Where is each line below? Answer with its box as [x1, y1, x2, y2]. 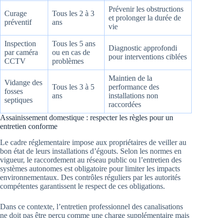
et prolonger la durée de [109, 14, 181, 22]
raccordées [109, 100, 141, 109]
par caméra [4, 48, 38, 57]
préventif [4, 18, 32, 27]
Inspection [4, 39, 36, 48]
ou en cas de [52, 48, 90, 57]
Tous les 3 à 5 [52, 83, 94, 91]
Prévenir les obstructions [109, 5, 183, 14]
